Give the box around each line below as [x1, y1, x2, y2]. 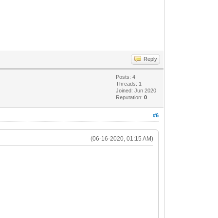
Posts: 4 [116, 73, 136, 80]
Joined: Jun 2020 [116, 87, 157, 93]
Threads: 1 [116, 80, 142, 87]
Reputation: [116, 94, 145, 100]
